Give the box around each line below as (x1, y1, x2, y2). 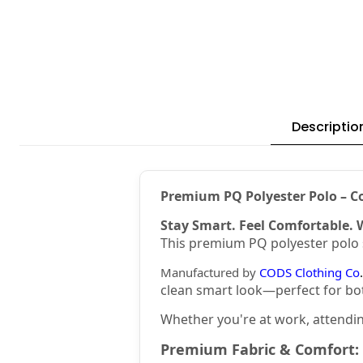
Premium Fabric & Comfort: (160, 340, 359, 359)
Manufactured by (160, 264, 256, 280)
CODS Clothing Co (259, 264, 360, 280)
